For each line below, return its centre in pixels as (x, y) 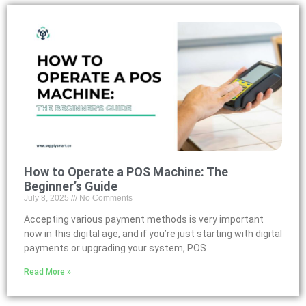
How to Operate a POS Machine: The (126, 172)
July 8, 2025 (47, 198)
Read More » (47, 272)
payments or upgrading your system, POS (115, 248)
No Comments (105, 198)
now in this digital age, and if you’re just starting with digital (153, 234)
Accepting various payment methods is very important (144, 219)
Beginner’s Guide (71, 186)
